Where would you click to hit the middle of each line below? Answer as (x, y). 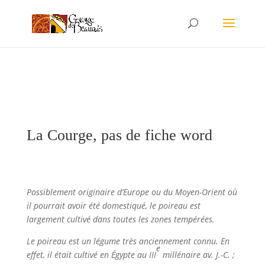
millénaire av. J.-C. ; (197, 255)
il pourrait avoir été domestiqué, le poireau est (113, 206)
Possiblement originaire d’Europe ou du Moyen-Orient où (132, 192)
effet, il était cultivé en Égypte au (88, 255)
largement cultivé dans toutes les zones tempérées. (120, 219)
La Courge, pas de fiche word (119, 135)
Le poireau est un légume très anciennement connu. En (128, 241)
